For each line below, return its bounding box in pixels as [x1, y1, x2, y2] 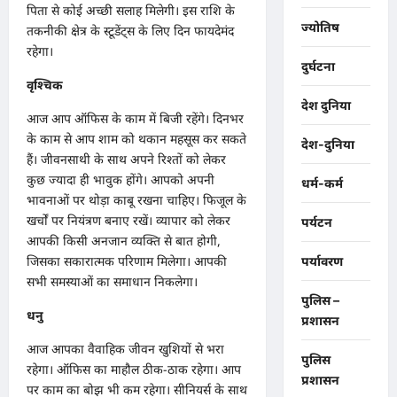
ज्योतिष [300, 19, 339, 35]
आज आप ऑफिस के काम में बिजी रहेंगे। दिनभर [27, 109, 244, 127]
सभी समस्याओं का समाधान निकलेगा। [27, 272, 198, 290]
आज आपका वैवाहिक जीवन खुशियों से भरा [27, 339, 224, 357]
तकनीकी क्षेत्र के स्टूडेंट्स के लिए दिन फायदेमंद [27, 21, 234, 39]
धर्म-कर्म [300, 175, 343, 191]
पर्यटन [300, 214, 332, 230]
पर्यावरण [300, 253, 343, 269]
